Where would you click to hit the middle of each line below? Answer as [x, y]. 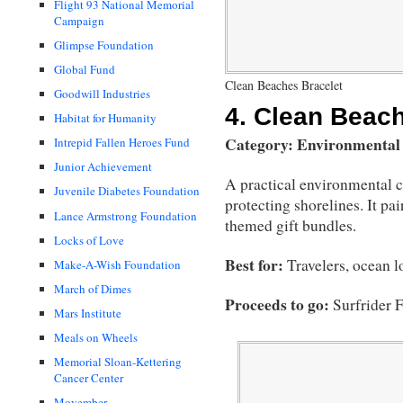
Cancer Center [89, 378]
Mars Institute [88, 313]
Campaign [79, 20]
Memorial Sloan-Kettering [118, 362]
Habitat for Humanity [105, 118]
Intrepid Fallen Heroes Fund [122, 143]
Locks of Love [89, 240]
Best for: [254, 264]
